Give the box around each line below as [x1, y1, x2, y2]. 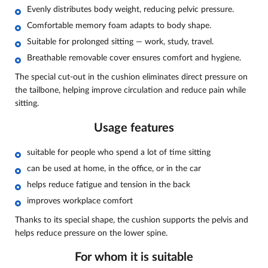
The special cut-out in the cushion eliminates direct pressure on [15, 73, 248, 82]
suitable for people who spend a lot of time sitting [27, 148, 211, 157]
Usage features [94, 121, 174, 134]
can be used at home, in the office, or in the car [27, 164, 201, 173]
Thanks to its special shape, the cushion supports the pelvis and [15, 215, 248, 224]
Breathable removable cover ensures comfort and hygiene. [27, 54, 241, 63]
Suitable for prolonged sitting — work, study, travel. [27, 38, 214, 47]
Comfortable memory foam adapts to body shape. [27, 22, 211, 31]
